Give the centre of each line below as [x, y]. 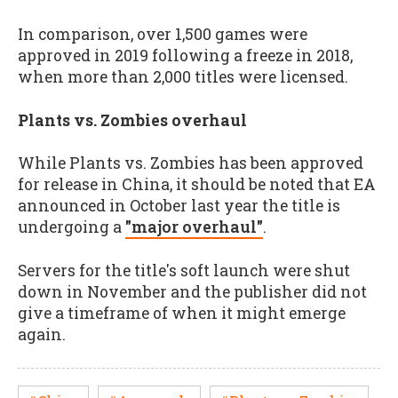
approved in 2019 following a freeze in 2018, [185, 56]
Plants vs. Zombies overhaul [132, 120]
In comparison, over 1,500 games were [163, 34]
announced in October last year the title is [179, 206]
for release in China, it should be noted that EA [197, 185]
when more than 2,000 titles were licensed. [183, 77]
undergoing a [72, 227]
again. [42, 334]
